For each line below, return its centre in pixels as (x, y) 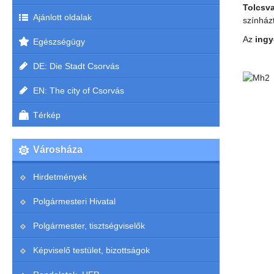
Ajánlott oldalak (62, 17)
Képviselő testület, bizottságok (91, 250)
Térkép (46, 115)
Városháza (57, 150)
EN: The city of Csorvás (78, 91)
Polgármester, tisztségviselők (89, 226)
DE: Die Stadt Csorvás (76, 66)
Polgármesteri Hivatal (74, 201)
